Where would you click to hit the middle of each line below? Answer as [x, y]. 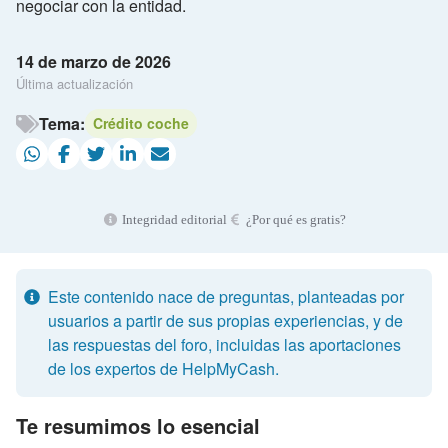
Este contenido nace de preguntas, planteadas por [226, 297]
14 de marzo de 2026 [93, 62]
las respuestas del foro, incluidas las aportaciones [224, 345]
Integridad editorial [172, 220]
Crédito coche [140, 123]
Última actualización [74, 84]
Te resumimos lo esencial [138, 425]
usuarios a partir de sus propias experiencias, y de [225, 321]
